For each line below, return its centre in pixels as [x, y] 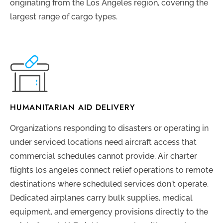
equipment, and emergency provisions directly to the [109, 212]
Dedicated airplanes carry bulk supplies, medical [101, 198]
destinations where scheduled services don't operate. [109, 184]
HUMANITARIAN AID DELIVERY [73, 108]
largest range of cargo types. [64, 17]
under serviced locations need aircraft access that [103, 142]
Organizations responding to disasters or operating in [109, 128]
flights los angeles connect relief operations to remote [111, 170]
